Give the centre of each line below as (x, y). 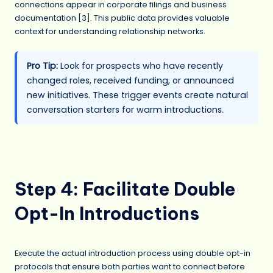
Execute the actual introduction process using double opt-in (133, 253)
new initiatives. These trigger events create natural (137, 95)
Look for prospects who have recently (140, 66)
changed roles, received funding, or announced (130, 81)
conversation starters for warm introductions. (125, 110)
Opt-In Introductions (107, 213)
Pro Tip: (42, 66)
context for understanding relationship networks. (110, 32)
